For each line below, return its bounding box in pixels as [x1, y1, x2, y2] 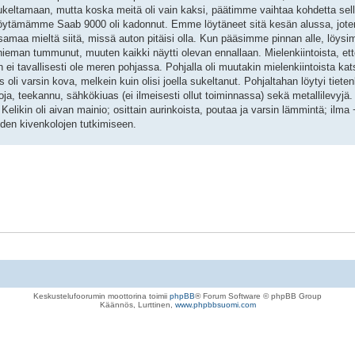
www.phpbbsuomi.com [174, 300, 256, 309]
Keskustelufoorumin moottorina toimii [33, 291, 170, 300]
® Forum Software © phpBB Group [195, 291, 322, 300]
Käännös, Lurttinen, [99, 300, 175, 309]
